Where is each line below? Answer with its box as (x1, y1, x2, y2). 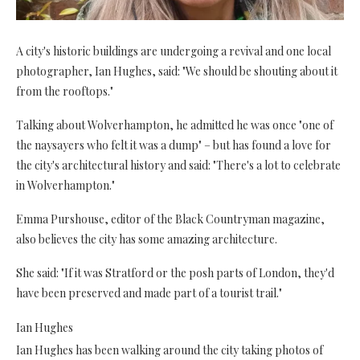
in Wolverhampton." (16, 177, 115, 193)
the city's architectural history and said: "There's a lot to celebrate (16, 157, 341, 173)
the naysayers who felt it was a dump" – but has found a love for (16, 137, 331, 153)
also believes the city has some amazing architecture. (16, 231, 277, 247)
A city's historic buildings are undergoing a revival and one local (16, 43, 331, 59)
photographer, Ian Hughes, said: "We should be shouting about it (16, 63, 337, 79)
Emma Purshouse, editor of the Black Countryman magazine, (16, 211, 325, 227)
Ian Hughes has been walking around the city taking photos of (16, 342, 323, 358)
